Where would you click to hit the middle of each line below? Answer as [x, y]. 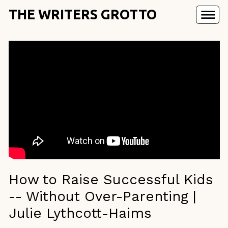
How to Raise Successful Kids [111, 179]
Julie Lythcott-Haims [80, 213]
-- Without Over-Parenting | [102, 196]
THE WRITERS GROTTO [82, 15]
